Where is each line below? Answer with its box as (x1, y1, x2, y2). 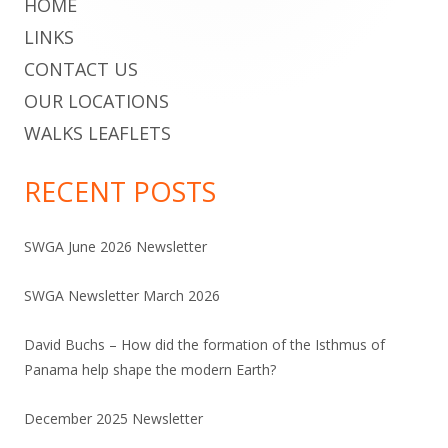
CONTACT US (24, 57, 138, 81)
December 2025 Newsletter (24, 409, 203, 428)
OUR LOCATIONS (24, 89, 169, 113)
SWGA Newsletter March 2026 (24, 286, 220, 305)
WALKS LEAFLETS (24, 121, 171, 145)
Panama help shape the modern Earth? (24, 360, 276, 379)
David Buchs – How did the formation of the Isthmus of (24, 335, 385, 354)
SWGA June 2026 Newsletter (24, 237, 207, 256)
